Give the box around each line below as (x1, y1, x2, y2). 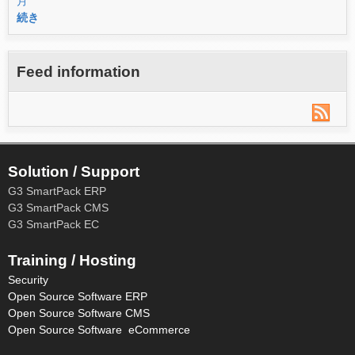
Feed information (17, 63, 140, 81)
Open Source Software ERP (8, 290, 147, 303)
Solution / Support (8, 162, 139, 181)
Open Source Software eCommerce (8, 323, 193, 337)
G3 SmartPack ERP (8, 185, 106, 198)
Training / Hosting (8, 251, 136, 269)
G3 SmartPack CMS (8, 201, 109, 215)
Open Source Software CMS (8, 307, 150, 320)
